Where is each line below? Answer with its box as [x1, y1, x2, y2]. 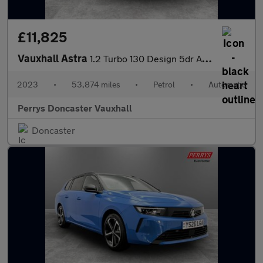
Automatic [208, 79, 246, 89]
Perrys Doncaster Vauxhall [18, 102, 132, 113]
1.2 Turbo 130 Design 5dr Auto [90, 53, 202, 64]
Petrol [153, 79, 176, 89]
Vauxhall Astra [18, 52, 90, 65]
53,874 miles [71, 79, 120, 89]
